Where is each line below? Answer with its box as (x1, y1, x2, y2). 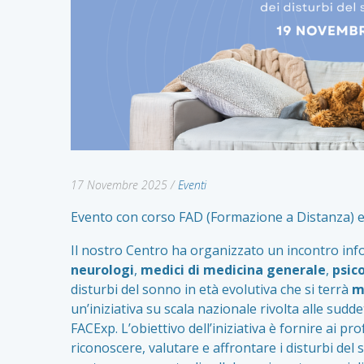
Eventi (178, 176, 206, 193)
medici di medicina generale (141, 260, 326, 279)
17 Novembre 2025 (71, 176, 167, 193)
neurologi (71, 260, 134, 279)
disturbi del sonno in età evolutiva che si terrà (71, 279, 349, 298)
